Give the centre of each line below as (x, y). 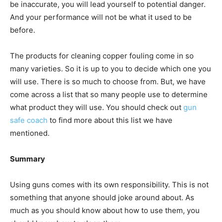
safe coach (29, 120)
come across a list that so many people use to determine (109, 94)
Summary (28, 159)
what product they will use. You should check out (97, 107)
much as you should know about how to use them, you (105, 210)
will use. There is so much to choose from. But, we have (108, 81)
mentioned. (31, 133)
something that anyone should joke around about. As (102, 197)
